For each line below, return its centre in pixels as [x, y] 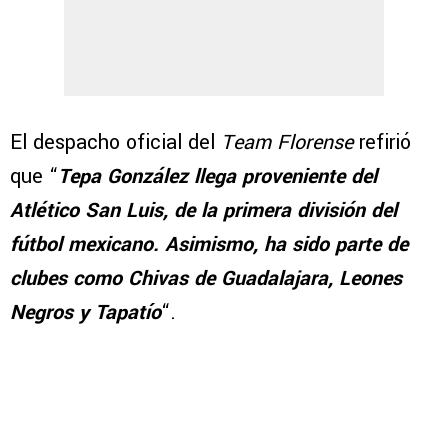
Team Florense [287, 143]
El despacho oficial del [115, 143]
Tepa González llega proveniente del [217, 177]
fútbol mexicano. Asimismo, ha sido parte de [209, 245]
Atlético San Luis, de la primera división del [203, 211]
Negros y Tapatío [85, 313]
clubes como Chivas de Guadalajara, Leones [206, 279]
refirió [382, 143]
